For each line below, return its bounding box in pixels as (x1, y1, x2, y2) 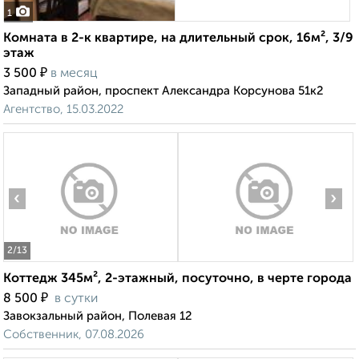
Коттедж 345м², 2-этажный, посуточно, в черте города (3, 272, 352, 286)
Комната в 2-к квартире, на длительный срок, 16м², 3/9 (3, 32, 353, 46)
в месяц (50, 67, 98, 81)
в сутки (54, 292, 98, 306)
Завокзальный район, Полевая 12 (3, 310, 192, 323)
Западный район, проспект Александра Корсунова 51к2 (3, 85, 324, 98)
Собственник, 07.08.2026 (3, 329, 144, 341)
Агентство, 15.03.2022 (3, 103, 123, 116)
